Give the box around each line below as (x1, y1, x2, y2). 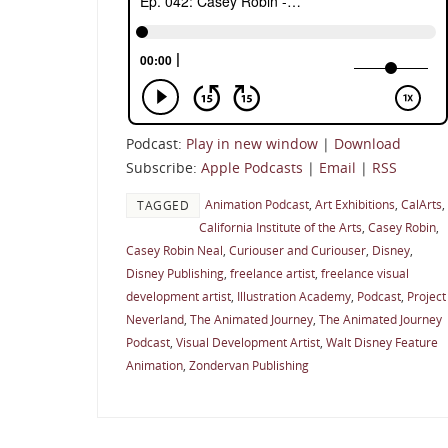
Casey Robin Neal (126, 242, 223, 259)
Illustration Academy (237, 288, 351, 305)
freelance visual (321, 265, 409, 282)
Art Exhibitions (315, 196, 395, 213)
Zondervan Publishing (189, 357, 309, 374)
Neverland (126, 311, 184, 328)
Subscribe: (126, 158, 201, 178)
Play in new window (186, 134, 318, 154)
